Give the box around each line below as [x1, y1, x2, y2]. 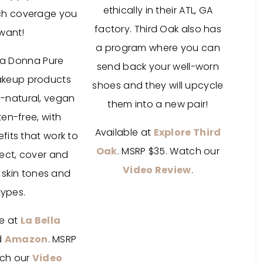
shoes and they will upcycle [92, 79, 224, 92]
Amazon [4, 232, 48, 246]
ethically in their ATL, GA [103, 4, 213, 17]
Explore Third [153, 126, 221, 139]
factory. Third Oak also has [94, 22, 222, 36]
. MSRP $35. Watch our [117, 144, 220, 158]
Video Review [123, 163, 191, 177]
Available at [95, 126, 154, 139]
